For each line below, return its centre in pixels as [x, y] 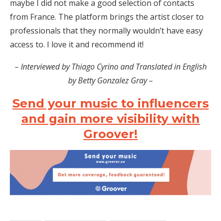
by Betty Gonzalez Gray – [110, 81]
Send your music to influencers [110, 104]
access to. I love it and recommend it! [77, 45]
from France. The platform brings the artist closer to [107, 17]
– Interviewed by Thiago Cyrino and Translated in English [110, 67]
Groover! [110, 134]
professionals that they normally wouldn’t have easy [106, 31]
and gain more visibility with [110, 119]
